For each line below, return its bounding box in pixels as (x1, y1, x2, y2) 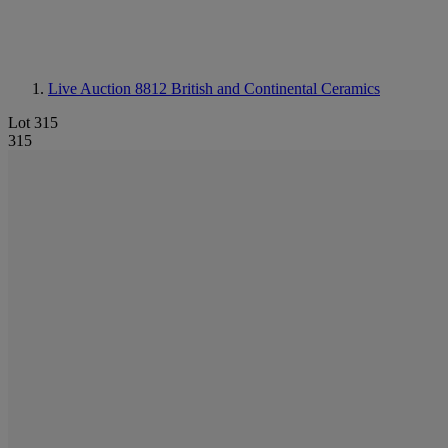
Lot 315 (8, 114, 58, 131)
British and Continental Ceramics (171, 80, 380, 97)
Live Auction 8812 (48, 80, 171, 97)
